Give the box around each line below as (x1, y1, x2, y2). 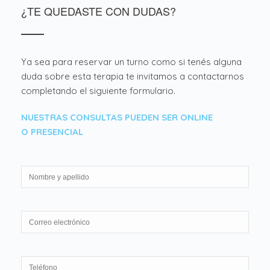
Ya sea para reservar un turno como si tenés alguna (21, 56, 242, 68)
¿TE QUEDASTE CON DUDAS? (21, 3, 176, 19)
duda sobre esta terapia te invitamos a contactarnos (21, 71, 244, 83)
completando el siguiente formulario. (21, 85, 175, 97)
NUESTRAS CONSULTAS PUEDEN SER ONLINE (21, 111, 213, 124)
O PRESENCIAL (21, 126, 83, 138)
